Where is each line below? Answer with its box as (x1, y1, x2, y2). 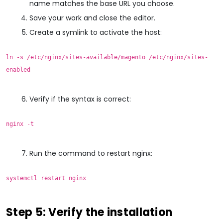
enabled (6, 66, 30, 73)
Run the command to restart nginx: (29, 148, 152, 158)
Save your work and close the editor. (29, 12, 155, 23)
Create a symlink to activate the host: (29, 27, 162, 37)
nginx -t (6, 120, 34, 127)
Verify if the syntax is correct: (29, 94, 131, 104)
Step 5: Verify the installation (6, 204, 173, 220)
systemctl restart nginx (6, 174, 86, 182)
